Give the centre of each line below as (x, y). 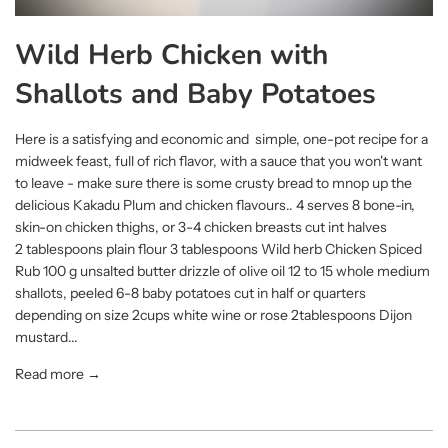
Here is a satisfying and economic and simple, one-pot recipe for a (221, 138)
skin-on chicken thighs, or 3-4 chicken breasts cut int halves (201, 226)
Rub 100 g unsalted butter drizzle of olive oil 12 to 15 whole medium (222, 270)
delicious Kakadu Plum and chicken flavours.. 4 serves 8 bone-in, (215, 204)
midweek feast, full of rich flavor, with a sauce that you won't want (218, 160)
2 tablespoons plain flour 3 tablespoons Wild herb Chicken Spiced (218, 248)
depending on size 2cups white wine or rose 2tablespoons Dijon (213, 314)
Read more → (58, 373)
